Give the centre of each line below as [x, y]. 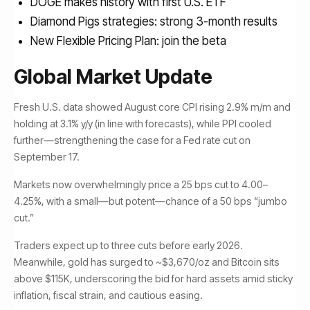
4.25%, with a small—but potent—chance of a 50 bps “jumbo [151, 201]
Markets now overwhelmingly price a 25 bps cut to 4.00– [141, 184]
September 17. [47, 157]
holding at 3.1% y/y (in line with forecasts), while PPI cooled [143, 124]
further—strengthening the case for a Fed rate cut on [132, 140]
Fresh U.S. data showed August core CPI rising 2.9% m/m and [152, 107]
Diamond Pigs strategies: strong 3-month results [154, 21]
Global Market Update [113, 77]
